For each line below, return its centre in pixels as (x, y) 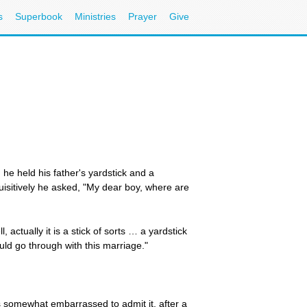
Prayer (143, 16)
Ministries (95, 16)
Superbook (39, 16)
